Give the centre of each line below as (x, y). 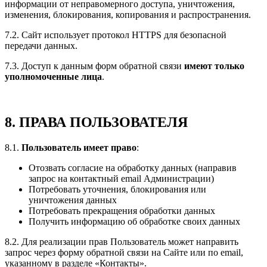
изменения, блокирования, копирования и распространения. (128, 14)
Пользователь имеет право (79, 147)
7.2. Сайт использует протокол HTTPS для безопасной (116, 35)
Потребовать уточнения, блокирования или (117, 189)
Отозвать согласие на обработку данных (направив (133, 167)
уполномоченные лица (53, 76)
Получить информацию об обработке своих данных (134, 221)
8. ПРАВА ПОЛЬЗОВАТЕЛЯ (96, 122)
